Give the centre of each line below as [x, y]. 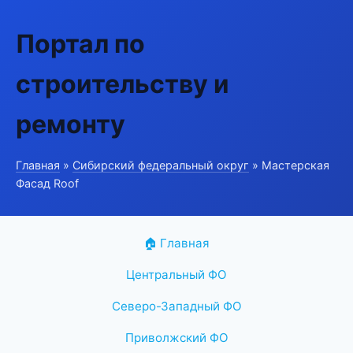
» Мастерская [289, 165]
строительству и [123, 84]
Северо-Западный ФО [176, 306]
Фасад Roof [47, 183]
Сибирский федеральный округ [161, 165]
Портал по [80, 44]
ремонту [71, 124]
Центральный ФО [176, 275]
